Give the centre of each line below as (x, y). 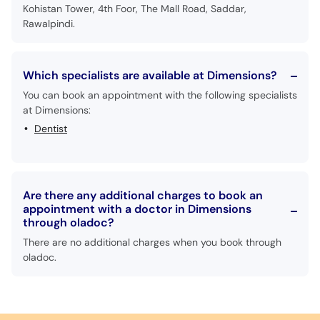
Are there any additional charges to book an (143, 195)
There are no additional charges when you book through (152, 242)
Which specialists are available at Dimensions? (150, 75)
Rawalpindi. (49, 24)
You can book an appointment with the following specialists (160, 95)
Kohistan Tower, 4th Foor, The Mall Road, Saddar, (135, 9)
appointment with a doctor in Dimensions (137, 209)
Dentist (51, 129)
